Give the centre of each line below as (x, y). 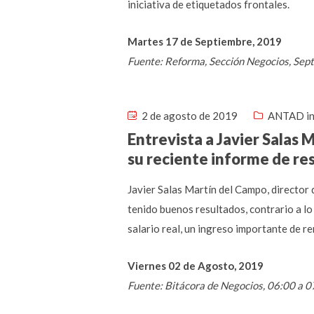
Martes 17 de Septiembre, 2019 (205, 41)
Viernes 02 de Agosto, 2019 (196, 266)
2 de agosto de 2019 (189, 116)
